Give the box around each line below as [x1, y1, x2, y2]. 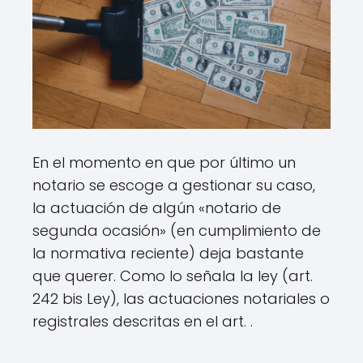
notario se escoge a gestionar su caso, [32, 174, 315, 195]
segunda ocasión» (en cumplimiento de [32, 220, 321, 241]
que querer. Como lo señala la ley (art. [32, 265, 313, 286]
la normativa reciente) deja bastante [32, 242, 304, 263]
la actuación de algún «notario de [32, 197, 281, 218]
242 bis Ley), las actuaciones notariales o [32, 288, 330, 309]
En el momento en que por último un [32, 152, 296, 173]
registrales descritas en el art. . [32, 310, 253, 331]
